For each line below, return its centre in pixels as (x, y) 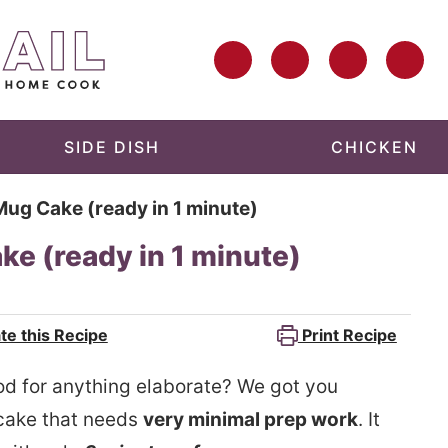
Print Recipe (347, 335)
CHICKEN (374, 147)
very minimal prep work (250, 420)
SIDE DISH (112, 147)
